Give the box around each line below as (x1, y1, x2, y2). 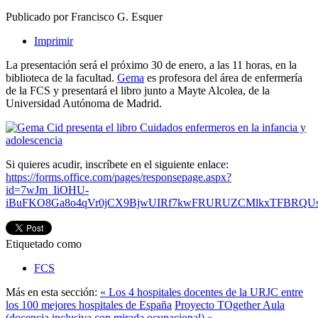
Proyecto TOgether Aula (175, 299, 285, 312)
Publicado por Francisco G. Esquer (6, 11, 163, 23)
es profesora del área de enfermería (144, 72, 302, 84)
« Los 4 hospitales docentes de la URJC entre (100, 286, 303, 299)
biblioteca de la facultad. (6, 72, 117, 84)
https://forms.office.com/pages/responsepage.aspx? (6, 171, 231, 184)
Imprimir (34, 35, 73, 48)
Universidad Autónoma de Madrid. (6, 97, 165, 110)
